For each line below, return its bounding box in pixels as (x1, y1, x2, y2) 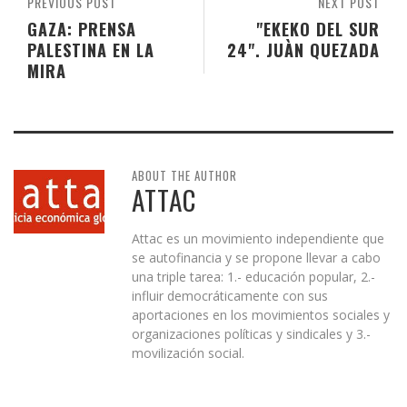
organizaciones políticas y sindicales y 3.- (132, 325, 371, 343)
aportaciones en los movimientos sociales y (132, 306, 390, 324)
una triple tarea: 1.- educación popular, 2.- (132, 268, 375, 286)
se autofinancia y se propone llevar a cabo (132, 249, 381, 267)
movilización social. (132, 344, 244, 362)
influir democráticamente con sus (132, 287, 328, 305)
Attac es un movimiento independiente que (132, 230, 384, 248)
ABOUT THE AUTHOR (132, 166, 237, 185)
